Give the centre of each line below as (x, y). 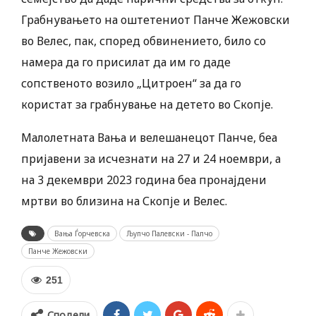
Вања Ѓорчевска (82, 234)
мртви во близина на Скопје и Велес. (124, 201)
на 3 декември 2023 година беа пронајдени (144, 180)
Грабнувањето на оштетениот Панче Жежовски (156, 20)
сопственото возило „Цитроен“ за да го (131, 84)
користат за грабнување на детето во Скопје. (147, 105)
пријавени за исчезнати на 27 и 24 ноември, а (151, 159)
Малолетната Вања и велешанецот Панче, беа (149, 138)
